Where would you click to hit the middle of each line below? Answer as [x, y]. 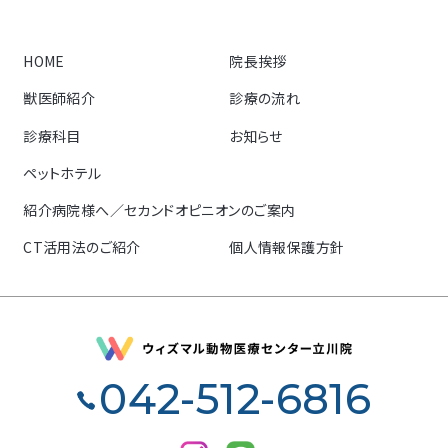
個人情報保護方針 [287, 247]
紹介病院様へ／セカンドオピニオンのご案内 [159, 210]
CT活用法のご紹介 [82, 247]
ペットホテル [62, 172]
